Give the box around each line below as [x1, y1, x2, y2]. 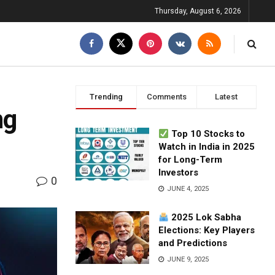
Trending [89, 92, 123, 101]
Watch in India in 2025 [158, 141, 255, 152]
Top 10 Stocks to [169, 128, 246, 139]
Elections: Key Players [158, 225, 255, 236]
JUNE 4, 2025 [165, 185, 209, 193]
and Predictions [158, 238, 228, 249]
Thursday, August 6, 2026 [155, 7, 241, 15]
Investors [158, 167, 199, 178]
